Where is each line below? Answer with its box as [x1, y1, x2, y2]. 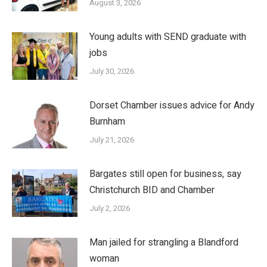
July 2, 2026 [89, 203, 130, 215]
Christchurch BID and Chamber [89, 183, 215, 198]
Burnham [89, 114, 125, 129]
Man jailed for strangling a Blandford [89, 235, 238, 250]
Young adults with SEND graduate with [89, 30, 246, 45]
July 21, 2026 [89, 134, 134, 146]
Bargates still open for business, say [89, 167, 241, 182]
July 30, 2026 [89, 66, 134, 77]
